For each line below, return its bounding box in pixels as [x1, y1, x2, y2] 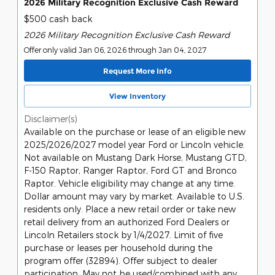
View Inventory [109, 91, 166, 101]
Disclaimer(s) [24, 113, 77, 124]
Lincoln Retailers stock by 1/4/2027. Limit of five [24, 229, 223, 240]
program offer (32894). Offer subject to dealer [24, 255, 217, 266]
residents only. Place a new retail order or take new [24, 203, 236, 214]
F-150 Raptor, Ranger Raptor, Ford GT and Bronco [24, 165, 237, 176]
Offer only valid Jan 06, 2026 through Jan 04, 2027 [24, 45, 207, 55]
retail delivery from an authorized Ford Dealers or [24, 216, 230, 227]
